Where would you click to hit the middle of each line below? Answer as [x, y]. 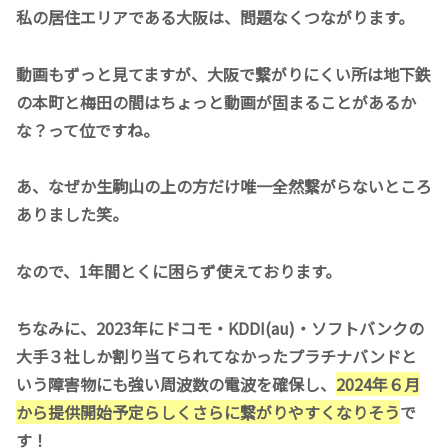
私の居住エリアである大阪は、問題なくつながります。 [215, 16]
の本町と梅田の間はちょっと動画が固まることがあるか [216, 101]
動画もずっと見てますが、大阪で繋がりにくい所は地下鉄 [223, 73]
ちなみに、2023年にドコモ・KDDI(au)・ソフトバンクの [220, 328]
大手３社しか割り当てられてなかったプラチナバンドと [216, 356]
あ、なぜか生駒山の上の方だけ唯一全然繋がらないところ [224, 186]
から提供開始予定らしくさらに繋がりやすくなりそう [208, 412]
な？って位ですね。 [87, 129]
